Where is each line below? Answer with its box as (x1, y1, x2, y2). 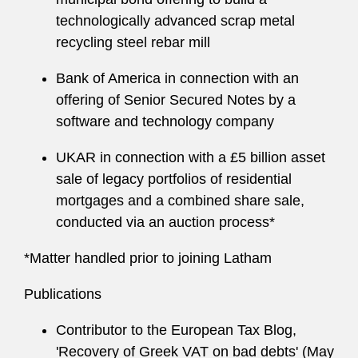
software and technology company (56, 113, 274, 129)
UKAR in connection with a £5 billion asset (56, 149, 325, 165)
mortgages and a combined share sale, (56, 193, 304, 209)
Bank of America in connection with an (56, 70, 299, 86)
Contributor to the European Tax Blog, (56, 322, 296, 338)
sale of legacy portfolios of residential (56, 171, 292, 187)
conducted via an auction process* (56, 214, 275, 230)
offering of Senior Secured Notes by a (56, 92, 296, 108)
